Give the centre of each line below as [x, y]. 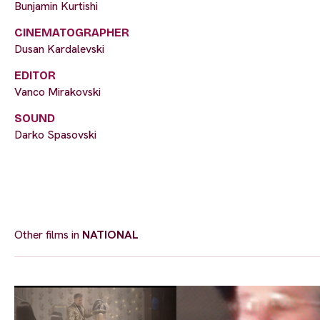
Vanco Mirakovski [57, 92]
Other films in [48, 235]
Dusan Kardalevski [59, 49]
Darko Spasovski [55, 135]
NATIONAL [110, 235]
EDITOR [35, 76]
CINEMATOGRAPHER [72, 33]
